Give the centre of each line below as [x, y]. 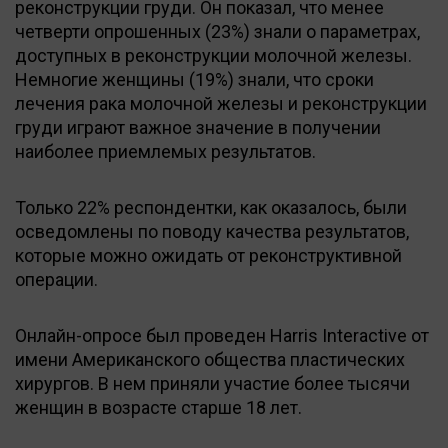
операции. [56, 279]
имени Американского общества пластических [210, 359]
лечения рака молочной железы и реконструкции [221, 103]
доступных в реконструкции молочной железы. [213, 55]
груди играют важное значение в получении [198, 127]
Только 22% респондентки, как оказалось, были [211, 207]
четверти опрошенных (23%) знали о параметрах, [217, 31]
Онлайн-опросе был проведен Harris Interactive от [222, 335]
